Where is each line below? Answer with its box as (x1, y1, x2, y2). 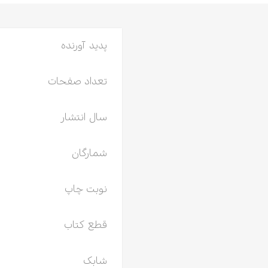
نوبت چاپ (64, 184, 107, 194)
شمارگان (71, 148, 107, 159)
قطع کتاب (63, 220, 107, 230)
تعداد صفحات (47, 77, 107, 87)
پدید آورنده (60, 41, 107, 51)
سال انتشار (60, 112, 107, 123)
